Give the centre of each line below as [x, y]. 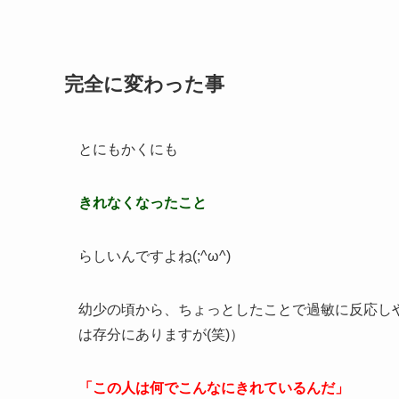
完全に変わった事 [144, 84]
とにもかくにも [128, 150]
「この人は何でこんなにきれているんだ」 [214, 388]
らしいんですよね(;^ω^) [155, 256]
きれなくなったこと [142, 203]
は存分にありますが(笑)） [161, 335]
